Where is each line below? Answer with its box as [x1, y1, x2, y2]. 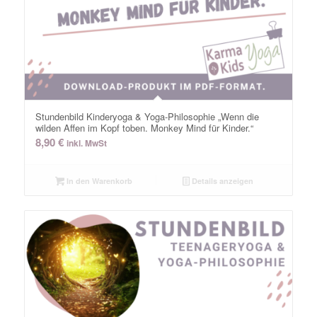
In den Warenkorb [64, 175, 132, 186]
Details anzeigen [190, 175, 254, 186]
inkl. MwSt [66, 136, 107, 149]
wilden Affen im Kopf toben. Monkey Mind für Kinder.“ [35, 120, 253, 134]
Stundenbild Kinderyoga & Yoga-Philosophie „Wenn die [35, 109, 259, 123]
